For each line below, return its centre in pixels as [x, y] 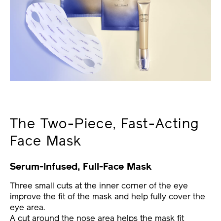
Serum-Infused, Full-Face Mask [81, 167]
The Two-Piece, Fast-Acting [105, 125]
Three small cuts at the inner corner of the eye [99, 186]
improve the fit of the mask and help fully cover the [108, 197]
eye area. [27, 208]
